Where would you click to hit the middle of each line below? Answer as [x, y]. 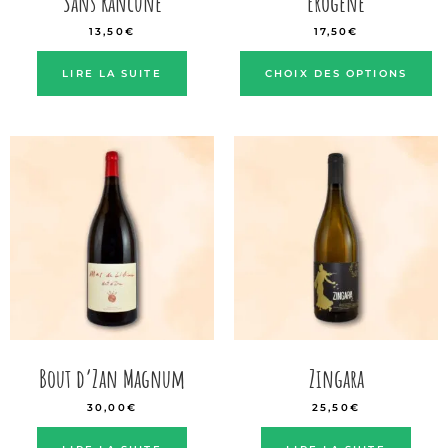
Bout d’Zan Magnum [112, 379]
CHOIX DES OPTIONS [336, 73]
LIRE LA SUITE [112, 73]
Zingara [336, 379]
